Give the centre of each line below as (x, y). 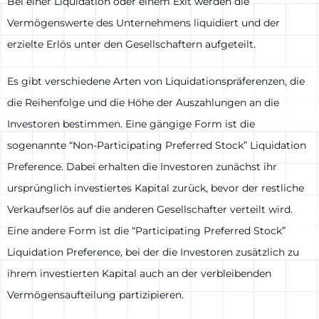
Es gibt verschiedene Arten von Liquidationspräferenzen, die (156, 82)
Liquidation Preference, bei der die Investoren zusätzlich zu (153, 252)
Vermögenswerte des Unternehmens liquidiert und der (143, 23)
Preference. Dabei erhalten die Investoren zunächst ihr (142, 167)
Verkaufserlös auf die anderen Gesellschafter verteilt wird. (150, 210)
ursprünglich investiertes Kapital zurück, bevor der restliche (156, 188)
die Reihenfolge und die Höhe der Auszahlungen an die (143, 103)
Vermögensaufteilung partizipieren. (95, 295)
